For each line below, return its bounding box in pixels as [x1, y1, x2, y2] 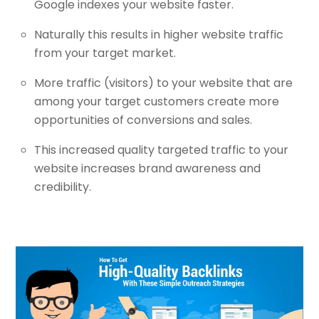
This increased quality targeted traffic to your [34, 142, 288, 159]
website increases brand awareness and [34, 160, 261, 177]
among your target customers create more [34, 93, 279, 110]
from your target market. [34, 45, 176, 62]
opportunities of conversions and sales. [34, 112, 252, 129]
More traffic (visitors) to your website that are [34, 75, 293, 92]
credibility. [34, 179, 91, 196]
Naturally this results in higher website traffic [34, 26, 283, 43]
